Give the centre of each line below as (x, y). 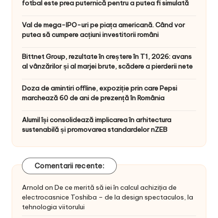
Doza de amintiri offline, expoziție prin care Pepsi (100, 88)
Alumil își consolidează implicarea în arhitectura (97, 120)
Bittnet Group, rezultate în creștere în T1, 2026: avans (107, 57)
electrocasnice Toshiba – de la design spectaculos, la (108, 197)
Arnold (33, 187)
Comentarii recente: (69, 166)
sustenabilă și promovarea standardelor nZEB (95, 130)
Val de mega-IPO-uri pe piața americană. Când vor (103, 25)
